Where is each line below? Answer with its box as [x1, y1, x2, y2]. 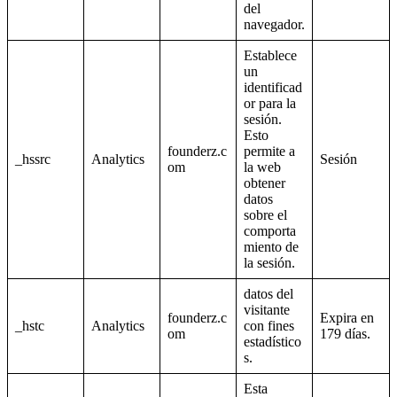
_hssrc [15, 152, 51, 167]
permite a [244, 144, 295, 160]
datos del [244, 286, 293, 302]
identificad [244, 80, 302, 96]
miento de [244, 239, 299, 255]
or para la [244, 96, 296, 112]
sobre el [244, 207, 287, 223]
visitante [244, 302, 290, 318]
